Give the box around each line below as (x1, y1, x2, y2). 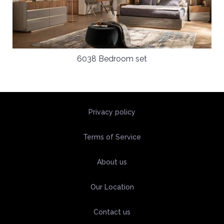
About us (97, 158, 127, 166)
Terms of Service (83, 133, 141, 141)
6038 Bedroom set (77, 54, 147, 63)
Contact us (93, 208, 130, 216)
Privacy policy (88, 108, 135, 116)
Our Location (90, 183, 134, 191)
